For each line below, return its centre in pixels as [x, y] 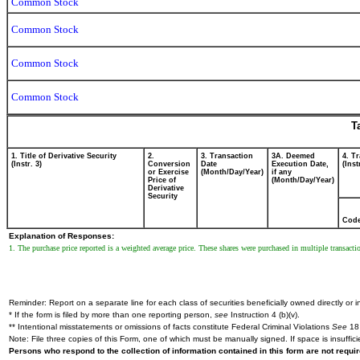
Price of [162, 180]
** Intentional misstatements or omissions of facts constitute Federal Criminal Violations [170, 327]
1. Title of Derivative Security [64, 156]
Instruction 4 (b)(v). [264, 315]
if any [282, 172]
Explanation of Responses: [61, 236]
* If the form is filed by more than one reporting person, [112, 315]
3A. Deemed [293, 156]
